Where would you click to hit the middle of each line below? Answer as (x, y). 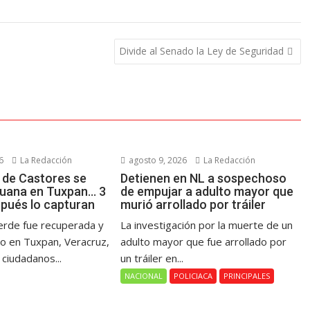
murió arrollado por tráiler (193, 204)
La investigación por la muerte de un (207, 225)
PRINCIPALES (247, 276)
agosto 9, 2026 (157, 160)
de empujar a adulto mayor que (207, 191)
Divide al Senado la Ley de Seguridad (201, 51)
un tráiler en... (152, 258)
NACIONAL (144, 276)
